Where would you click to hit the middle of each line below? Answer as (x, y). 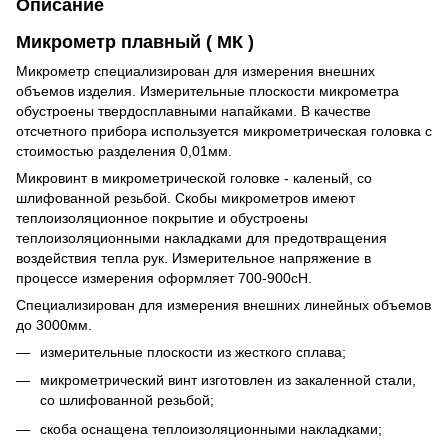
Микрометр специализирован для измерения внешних (195, 70)
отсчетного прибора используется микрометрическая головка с (224, 130)
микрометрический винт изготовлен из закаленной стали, (228, 380)
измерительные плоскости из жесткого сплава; (193, 351)
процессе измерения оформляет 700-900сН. (164, 277)
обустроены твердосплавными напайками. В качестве (193, 110)
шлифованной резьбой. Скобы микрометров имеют (185, 197)
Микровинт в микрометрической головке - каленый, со (194, 177)
